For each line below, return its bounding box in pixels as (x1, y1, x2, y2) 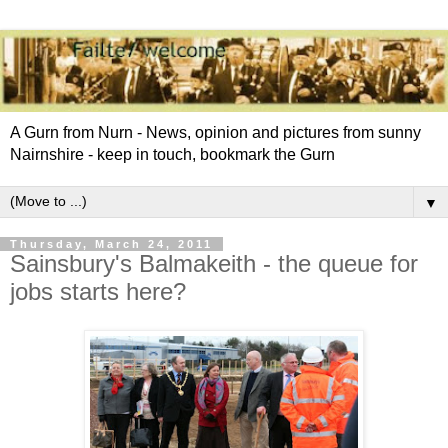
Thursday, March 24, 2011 (10, 237, 213, 250)
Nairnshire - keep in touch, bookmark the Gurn (10, 145, 335, 163)
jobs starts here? (10, 277, 186, 305)
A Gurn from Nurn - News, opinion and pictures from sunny (10, 123, 421, 141)
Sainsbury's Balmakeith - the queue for (10, 249, 418, 277)
